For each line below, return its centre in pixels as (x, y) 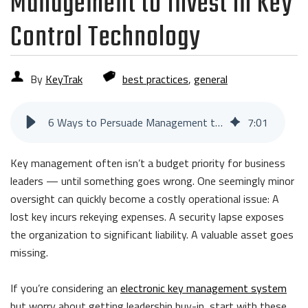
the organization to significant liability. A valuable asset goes (152, 234)
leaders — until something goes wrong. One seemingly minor (152, 180)
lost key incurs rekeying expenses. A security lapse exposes (147, 216)
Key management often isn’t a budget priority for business (148, 163)
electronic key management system (203, 288)
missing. (29, 252)
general (211, 79)
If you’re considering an (65, 288)
